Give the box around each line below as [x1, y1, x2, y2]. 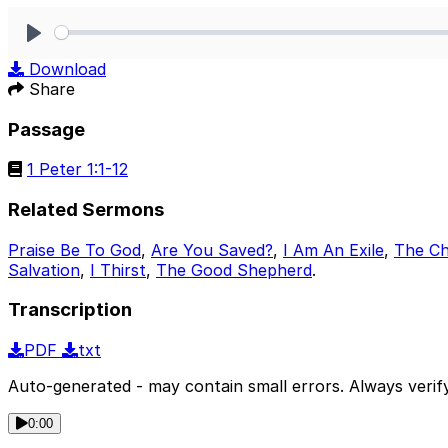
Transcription [8, 298, 132, 322]
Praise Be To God [8, 239, 141, 260]
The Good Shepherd [156, 259, 312, 280]
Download [29, 58, 106, 79]
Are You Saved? [151, 239, 273, 260]
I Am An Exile [283, 239, 384, 260]
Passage [8, 117, 85, 141]
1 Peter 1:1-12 [27, 159, 128, 180]
